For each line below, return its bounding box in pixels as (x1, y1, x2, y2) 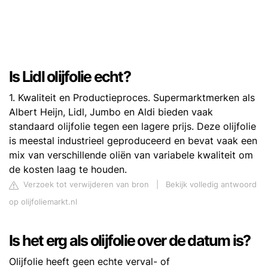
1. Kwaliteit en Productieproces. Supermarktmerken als (9, 92, 255, 104)
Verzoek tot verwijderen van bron (21, 180, 149, 190)
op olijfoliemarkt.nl (9, 197, 77, 207)
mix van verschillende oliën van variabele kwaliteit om (9, 149, 253, 162)
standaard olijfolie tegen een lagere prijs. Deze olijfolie (9, 120, 256, 133)
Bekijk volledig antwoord (166, 180, 257, 190)
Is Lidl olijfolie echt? (9, 68, 130, 86)
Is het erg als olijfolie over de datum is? (9, 232, 251, 250)
